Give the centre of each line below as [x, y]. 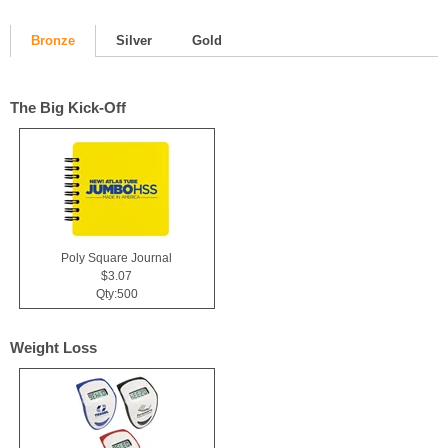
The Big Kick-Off [68, 107]
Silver [134, 40]
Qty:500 [116, 293]
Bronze [53, 40]
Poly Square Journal [117, 257]
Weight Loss [53, 348]
